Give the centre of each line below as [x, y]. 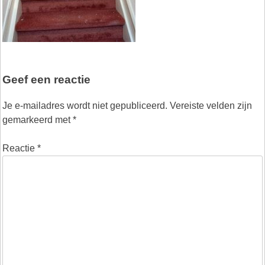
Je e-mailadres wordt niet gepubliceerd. [85, 106]
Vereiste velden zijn [211, 106]
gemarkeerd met [38, 120]
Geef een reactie [46, 79]
